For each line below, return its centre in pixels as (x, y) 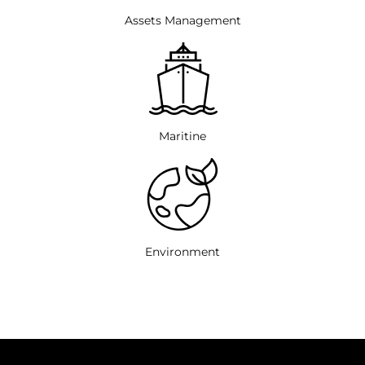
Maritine (182, 136)
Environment (182, 251)
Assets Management (182, 20)
